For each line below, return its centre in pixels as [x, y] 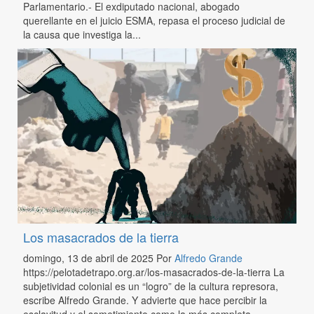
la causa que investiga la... [82, 35]
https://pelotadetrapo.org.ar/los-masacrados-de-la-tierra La [153, 272]
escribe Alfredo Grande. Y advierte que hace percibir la [145, 300]
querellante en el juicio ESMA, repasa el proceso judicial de [154, 21]
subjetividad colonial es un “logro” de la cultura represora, [150, 286]
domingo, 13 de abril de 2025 [89, 258]
